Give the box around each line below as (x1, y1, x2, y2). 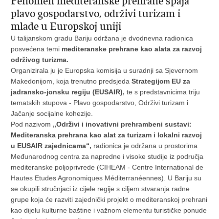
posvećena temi (11, 45, 62, 53)
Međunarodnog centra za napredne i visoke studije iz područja (11, 153, 204, 160)
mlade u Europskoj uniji (11, 20, 122, 33)
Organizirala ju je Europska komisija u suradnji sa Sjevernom (11, 66, 198, 74)
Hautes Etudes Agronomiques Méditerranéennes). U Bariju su (11, 174, 202, 182)
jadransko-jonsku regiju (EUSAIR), (11, 88, 125, 96)
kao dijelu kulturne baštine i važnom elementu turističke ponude (11, 206, 207, 214)
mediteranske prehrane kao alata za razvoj (62, 45, 202, 53)
